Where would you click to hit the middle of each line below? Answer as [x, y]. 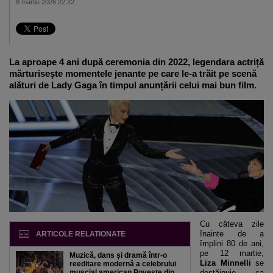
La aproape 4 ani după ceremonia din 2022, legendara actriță [136, 62]
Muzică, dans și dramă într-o [118, 255]
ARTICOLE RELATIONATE [81, 234]
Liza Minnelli [228, 263]
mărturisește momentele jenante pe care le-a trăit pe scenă [133, 73]
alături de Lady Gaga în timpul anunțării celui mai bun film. [133, 85]
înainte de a [232, 234]
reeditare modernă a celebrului [123, 264]
